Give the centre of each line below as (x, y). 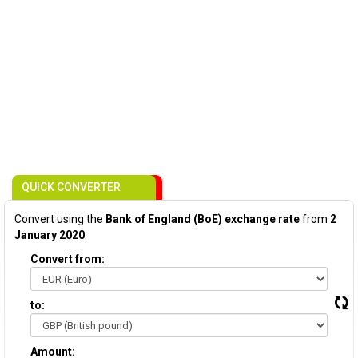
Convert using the (60, 219)
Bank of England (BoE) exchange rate (203, 219)
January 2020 (50, 235)
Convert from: (68, 259)
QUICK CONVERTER (71, 187)
